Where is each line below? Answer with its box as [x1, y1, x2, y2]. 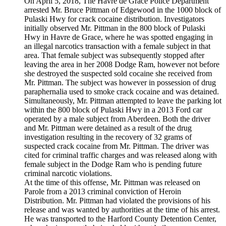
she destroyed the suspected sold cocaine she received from [24, 69, 212, 78]
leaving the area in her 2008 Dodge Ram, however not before [24, 60, 219, 69]
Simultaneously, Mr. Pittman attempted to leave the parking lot [24, 96, 221, 105]
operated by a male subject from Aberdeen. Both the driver [24, 115, 210, 124]
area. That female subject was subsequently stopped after [24, 51, 204, 60]
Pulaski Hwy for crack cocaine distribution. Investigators [24, 15, 204, 24]
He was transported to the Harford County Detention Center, [24, 214, 216, 223]
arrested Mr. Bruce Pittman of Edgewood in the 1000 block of [24, 6, 221, 15]
